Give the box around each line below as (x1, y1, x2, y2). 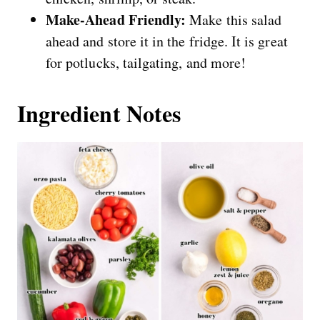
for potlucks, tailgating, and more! (46, 52, 246, 72)
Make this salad (186, 9, 282, 29)
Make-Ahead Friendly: (46, 9, 186, 30)
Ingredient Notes (17, 96, 181, 130)
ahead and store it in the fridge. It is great (46, 31, 288, 51)
